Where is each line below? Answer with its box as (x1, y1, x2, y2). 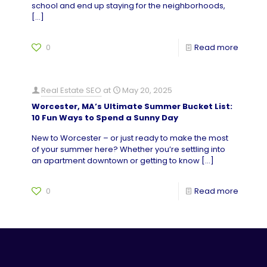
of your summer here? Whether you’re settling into (32, 144, 225, 155)
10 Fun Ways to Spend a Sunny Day (32, 112, 178, 123)
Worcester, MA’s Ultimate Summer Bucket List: (32, 101, 232, 112)
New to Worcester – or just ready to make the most (32, 132, 228, 144)
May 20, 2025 (122, 85, 172, 96)
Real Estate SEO (41, 85, 101, 96)
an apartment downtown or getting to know (32, 155, 200, 166)
